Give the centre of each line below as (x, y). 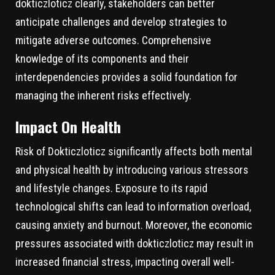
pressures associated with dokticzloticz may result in (134, 243)
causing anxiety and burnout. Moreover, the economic (134, 225)
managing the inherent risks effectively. (103, 95)
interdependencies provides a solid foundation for (126, 77)
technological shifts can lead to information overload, (133, 206)
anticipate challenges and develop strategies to (121, 21)
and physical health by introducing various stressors (132, 169)
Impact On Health (68, 126)
